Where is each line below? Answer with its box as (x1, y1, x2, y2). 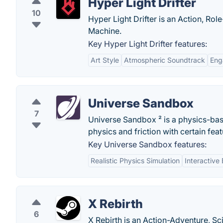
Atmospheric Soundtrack (124, 56, 205, 64)
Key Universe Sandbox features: (88, 139, 207, 149)
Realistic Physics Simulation (91, 156, 180, 165)
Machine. (88, 26, 121, 36)
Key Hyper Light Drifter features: (88, 39, 207, 49)
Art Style (91, 56, 119, 64)
